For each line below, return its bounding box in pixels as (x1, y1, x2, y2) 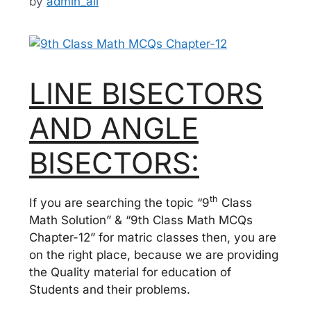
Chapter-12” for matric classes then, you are (29, 230, 276, 244)
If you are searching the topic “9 (29, 195, 210, 210)
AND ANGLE (29, 110, 199, 146)
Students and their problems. (29, 282, 190, 296)
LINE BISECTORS (29, 75, 263, 111)
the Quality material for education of (29, 264, 231, 279)
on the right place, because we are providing (29, 247, 278, 262)
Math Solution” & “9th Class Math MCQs (29, 212, 253, 227)
